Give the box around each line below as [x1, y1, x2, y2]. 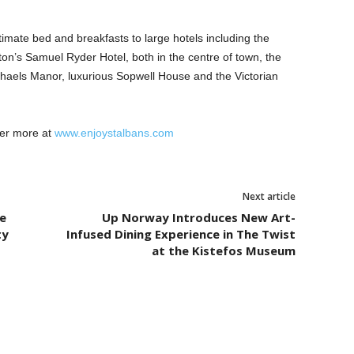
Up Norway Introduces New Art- [101, 209, 296, 225]
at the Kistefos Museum [151, 243, 296, 258]
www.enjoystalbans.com [54, 126, 174, 139]
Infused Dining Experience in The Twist [66, 226, 296, 242]
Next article [242, 190, 296, 203]
